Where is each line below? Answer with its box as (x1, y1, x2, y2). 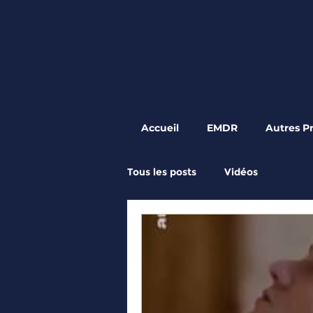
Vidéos (224, 165, 258, 178)
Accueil (141, 122, 179, 134)
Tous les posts (127, 165, 196, 178)
